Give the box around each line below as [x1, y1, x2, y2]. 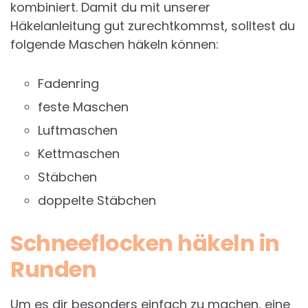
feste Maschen [38, 98, 129, 116]
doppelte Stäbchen [38, 192, 156, 210]
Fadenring [38, 75, 99, 93]
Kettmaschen [38, 145, 120, 163]
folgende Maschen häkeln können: [10, 36, 219, 54]
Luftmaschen [38, 122, 118, 140]
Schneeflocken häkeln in [10, 228, 280, 259]
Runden [10, 254, 96, 285]
